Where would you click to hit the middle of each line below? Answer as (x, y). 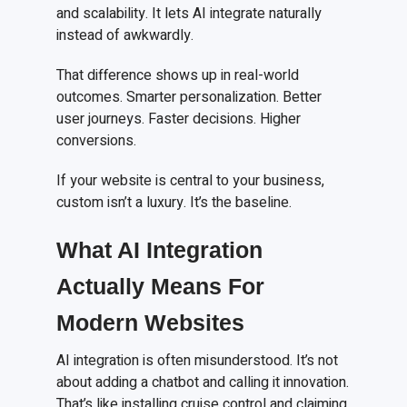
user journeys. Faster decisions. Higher (179, 119)
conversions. (97, 141)
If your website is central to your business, (191, 181)
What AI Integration (160, 250)
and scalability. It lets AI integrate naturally (189, 14)
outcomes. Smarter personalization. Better (189, 98)
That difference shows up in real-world (178, 76)
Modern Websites (151, 323)
